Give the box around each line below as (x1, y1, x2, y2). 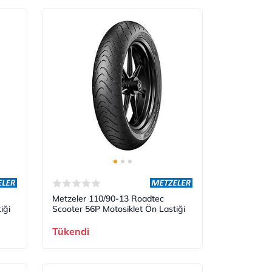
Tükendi (52, 225, 90, 238)
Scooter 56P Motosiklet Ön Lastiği (52, 203, 186, 215)
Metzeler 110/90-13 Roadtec (52, 193, 165, 205)
